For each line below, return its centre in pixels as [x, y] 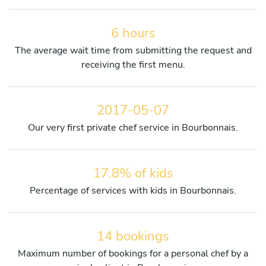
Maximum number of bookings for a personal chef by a [133, 253]
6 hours [133, 33]
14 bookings [133, 236]
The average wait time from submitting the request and [133, 50]
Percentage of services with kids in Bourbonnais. [133, 190]
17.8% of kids [133, 173]
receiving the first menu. [133, 64]
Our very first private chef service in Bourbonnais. [133, 127]
